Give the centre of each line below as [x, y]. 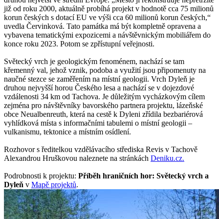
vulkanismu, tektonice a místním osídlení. [67, 131]
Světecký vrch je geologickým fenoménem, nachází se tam [94, 61]
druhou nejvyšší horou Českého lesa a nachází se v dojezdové [99, 88]
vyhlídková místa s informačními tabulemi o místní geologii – [98, 123]
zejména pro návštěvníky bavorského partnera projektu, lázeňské [103, 105]
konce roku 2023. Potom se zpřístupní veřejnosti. [79, 44]
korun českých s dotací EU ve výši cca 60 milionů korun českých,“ [107, 17]
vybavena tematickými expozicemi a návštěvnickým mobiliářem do [107, 35]
